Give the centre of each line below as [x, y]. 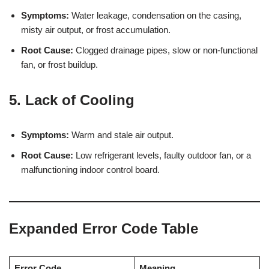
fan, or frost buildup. [59, 64]
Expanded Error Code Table [104, 228]
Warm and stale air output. [121, 134]
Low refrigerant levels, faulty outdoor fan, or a [162, 155]
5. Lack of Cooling [72, 100]
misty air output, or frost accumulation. [96, 29]
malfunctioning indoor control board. [90, 169]
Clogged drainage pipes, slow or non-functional [165, 50]
